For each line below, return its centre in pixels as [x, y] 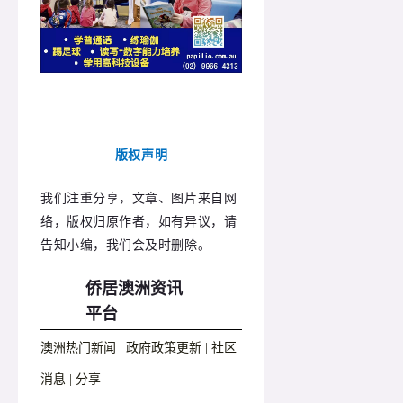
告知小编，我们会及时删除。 [126, 245]
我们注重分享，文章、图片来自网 [139, 198]
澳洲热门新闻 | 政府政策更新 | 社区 [139, 347]
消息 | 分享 [71, 379]
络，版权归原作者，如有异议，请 [139, 221]
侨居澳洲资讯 [134, 288]
